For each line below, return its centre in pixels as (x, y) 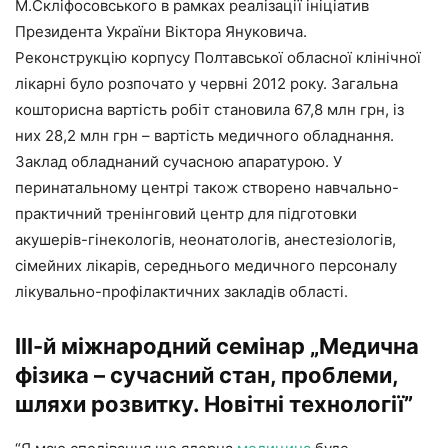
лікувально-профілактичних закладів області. (181, 291)
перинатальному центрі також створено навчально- (207, 187)
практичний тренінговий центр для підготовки (186, 213)
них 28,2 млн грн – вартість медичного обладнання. (204, 135)
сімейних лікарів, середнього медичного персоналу (206, 265)
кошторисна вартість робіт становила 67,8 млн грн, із (209, 109)
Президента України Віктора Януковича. (161, 31)
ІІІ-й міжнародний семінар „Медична (217, 345)
